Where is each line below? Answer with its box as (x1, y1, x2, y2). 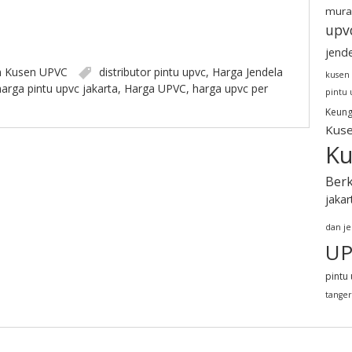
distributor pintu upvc (98, 64, 206, 79)
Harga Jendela (211, 64, 283, 79)
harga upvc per (192, 80, 268, 96)
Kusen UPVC (4, 64, 68, 79)
